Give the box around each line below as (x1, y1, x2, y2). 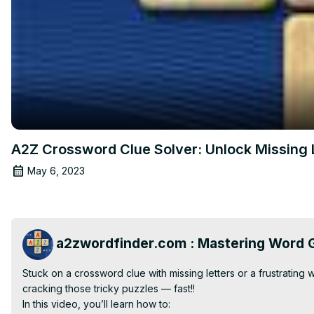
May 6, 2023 (27, 164, 85, 177)
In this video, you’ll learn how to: (22, 297, 170, 310)
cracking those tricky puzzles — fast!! (22, 282, 195, 294)
